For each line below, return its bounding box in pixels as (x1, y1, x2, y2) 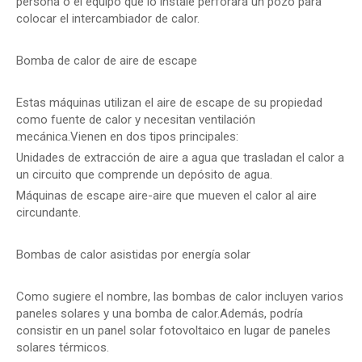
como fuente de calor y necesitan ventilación (16, 112, 255, 127)
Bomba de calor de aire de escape (16, 53, 197, 68)
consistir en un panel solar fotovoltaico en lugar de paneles (16, 323, 330, 338)
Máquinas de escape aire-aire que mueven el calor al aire (16, 188, 317, 203)
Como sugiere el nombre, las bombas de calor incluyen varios (16, 289, 343, 304)
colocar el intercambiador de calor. (16, 11, 200, 26)
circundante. (16, 205, 81, 220)
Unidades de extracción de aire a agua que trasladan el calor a (16, 150, 344, 165)
